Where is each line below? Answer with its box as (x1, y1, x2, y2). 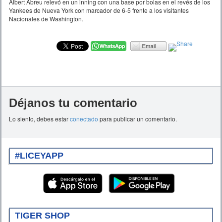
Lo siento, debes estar (9, 114, 70, 123)
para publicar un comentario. (98, 114, 177, 123)
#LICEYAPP (15, 150, 63, 161)
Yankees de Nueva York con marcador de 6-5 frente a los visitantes (9, 5, 189, 14)
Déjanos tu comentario (9, 96, 137, 110)
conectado (70, 114, 98, 123)
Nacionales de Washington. (9, 14, 83, 23)
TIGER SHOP (15, 210, 70, 221)
